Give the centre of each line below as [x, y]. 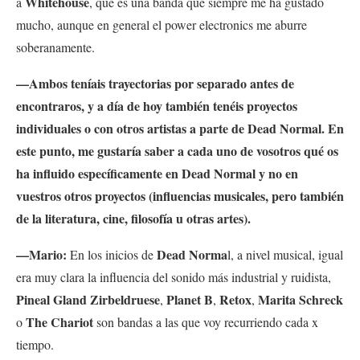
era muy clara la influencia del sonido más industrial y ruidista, [174, 276]
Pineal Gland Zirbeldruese [88, 299]
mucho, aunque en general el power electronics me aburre [162, 24]
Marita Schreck [301, 299]
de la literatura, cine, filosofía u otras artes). [133, 218]
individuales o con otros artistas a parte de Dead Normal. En [180, 128]
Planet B [190, 299]
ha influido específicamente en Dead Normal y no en [157, 173]
